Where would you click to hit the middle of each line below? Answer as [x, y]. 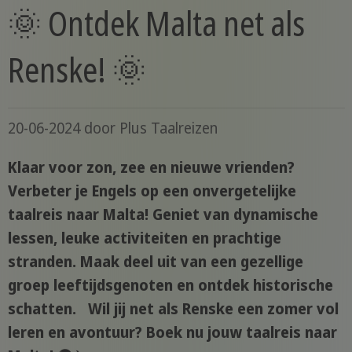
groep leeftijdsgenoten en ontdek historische [170, 285]
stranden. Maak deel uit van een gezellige [155, 261]
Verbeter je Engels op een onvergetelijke [152, 191]
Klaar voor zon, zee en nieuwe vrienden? [151, 167]
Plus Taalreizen [168, 128]
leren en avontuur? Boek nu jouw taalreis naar [172, 332]
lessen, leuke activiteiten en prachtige [144, 238]
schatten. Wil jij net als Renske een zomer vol [173, 308]
